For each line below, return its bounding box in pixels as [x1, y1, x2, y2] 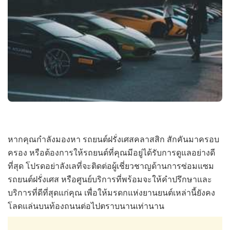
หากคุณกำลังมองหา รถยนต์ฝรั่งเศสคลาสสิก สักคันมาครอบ [8, 132, 219, 145]
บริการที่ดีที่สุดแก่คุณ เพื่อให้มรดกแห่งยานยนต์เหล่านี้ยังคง [8, 186, 215, 198]
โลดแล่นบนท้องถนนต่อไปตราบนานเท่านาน [8, 199, 164, 212]
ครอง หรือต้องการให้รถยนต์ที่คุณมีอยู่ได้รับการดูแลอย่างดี [8, 146, 215, 158]
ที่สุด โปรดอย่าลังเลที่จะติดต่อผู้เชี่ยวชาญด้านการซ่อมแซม [8, 159, 214, 171]
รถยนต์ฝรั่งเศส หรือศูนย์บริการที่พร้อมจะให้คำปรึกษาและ [8, 172, 212, 185]
